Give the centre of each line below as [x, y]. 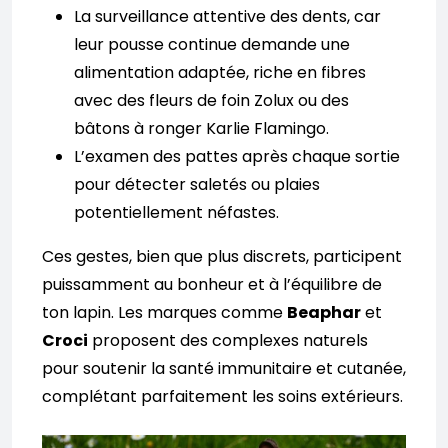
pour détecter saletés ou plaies [197, 185]
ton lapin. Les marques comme [164, 313]
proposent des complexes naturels [228, 341]
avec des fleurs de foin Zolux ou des [211, 101]
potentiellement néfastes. [176, 213]
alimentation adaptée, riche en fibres [220, 73]
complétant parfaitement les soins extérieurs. [222, 397]
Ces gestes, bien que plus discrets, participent [222, 257]
